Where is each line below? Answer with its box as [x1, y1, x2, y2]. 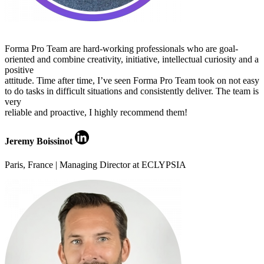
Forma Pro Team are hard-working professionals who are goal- [5, 44, 238, 54]
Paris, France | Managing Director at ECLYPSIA [5, 159, 186, 170]
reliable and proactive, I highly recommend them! [5, 107, 187, 118]
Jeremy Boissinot [5, 136, 75, 147]
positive [5, 65, 34, 75]
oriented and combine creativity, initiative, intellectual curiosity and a [5, 54, 259, 65]
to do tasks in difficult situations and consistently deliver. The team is [5, 86, 259, 97]
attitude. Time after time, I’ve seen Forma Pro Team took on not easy [5, 75, 259, 86]
